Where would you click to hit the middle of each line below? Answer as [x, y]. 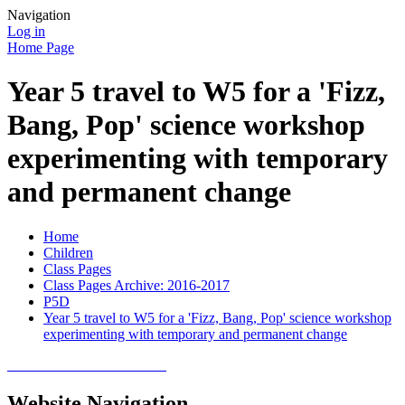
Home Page [41, 47]
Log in [26, 31]
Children [68, 252]
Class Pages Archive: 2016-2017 [137, 285]
